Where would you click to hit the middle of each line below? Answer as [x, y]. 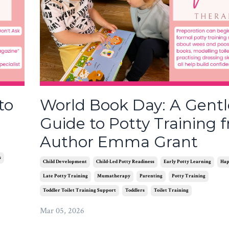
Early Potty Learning [187, 162]
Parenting [151, 176]
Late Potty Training [65, 176]
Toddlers [135, 191]
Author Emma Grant [119, 142]
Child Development [65, 162]
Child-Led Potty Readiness [125, 162]
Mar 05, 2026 [62, 211]
